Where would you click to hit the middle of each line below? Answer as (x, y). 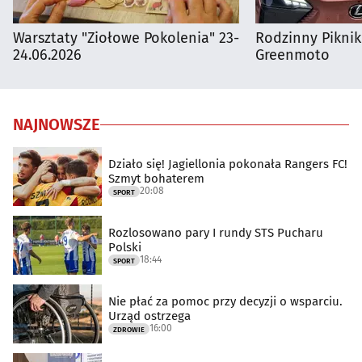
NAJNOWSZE (57, 125)
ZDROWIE (129, 329)
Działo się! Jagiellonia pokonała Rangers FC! (228, 164)
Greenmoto (293, 55)
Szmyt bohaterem (156, 178)
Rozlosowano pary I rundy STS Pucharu (216, 232)
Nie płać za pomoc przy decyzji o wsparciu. (225, 301)
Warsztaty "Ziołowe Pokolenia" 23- (126, 38)
